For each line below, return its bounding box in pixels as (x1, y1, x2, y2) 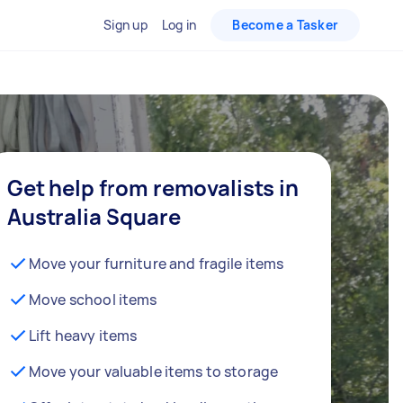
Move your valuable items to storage (29, 362, 279, 381)
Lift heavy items (29, 326, 138, 345)
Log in (161, 16, 197, 33)
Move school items (29, 290, 157, 309)
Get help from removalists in (7, 173, 299, 202)
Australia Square (7, 201, 181, 231)
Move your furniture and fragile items (29, 254, 284, 273)
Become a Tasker (232, 16, 338, 33)
